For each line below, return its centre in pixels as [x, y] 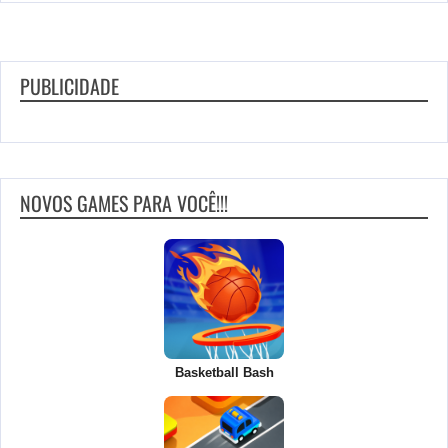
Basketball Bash [224, 372]
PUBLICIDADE [69, 85]
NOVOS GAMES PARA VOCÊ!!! [124, 202]
